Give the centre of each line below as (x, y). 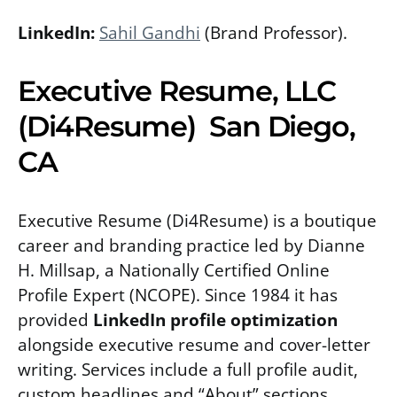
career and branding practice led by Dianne (191, 245)
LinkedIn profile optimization (215, 319)
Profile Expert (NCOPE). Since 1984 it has (178, 294)
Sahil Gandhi (150, 32)
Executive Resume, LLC (177, 90)
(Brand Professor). (274, 32)
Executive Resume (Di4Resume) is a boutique (197, 220)
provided (55, 319)
